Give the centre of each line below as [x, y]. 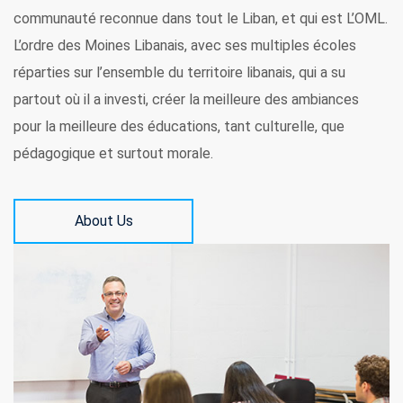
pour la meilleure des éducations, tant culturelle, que [179, 126]
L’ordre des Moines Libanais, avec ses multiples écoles [185, 45]
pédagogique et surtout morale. [113, 153]
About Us [103, 220]
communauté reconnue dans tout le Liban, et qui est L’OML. [201, 18]
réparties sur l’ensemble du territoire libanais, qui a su [179, 72]
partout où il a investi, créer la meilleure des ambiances [186, 99]
